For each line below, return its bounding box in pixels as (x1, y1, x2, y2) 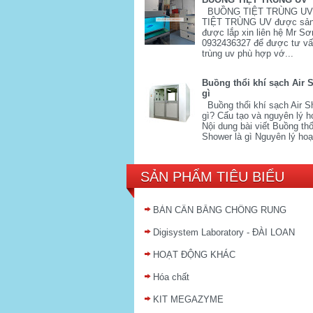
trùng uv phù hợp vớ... (202, 48, 294, 59)
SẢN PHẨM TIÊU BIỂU (140, 169, 284, 185)
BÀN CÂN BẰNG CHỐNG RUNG (153, 205, 286, 216)
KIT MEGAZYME (153, 294, 224, 305)
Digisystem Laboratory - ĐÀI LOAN (153, 227, 295, 238)
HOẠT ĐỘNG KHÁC (153, 249, 235, 261)
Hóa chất (153, 272, 189, 283)
